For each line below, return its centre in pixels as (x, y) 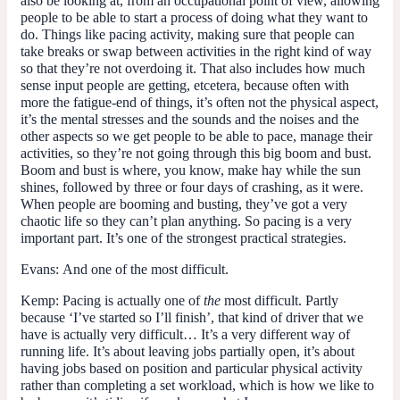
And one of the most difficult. (146, 269)
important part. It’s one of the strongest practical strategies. (183, 237)
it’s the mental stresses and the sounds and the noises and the (190, 119)
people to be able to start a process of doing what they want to (194, 17)
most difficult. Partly (281, 300)
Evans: (42, 269)
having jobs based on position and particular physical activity (192, 368)
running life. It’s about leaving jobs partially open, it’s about (187, 351)
